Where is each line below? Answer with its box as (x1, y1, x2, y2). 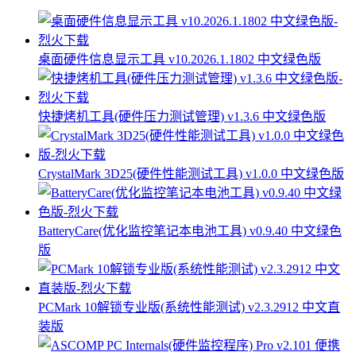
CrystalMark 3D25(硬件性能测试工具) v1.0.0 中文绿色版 (38, 167, 344, 181)
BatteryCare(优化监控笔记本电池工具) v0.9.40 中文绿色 (38, 224, 342, 238)
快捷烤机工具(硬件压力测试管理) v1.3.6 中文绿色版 (38, 110, 326, 124)
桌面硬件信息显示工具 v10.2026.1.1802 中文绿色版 (38, 52, 321, 67)
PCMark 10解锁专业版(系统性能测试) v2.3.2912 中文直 (38, 300, 340, 315)
